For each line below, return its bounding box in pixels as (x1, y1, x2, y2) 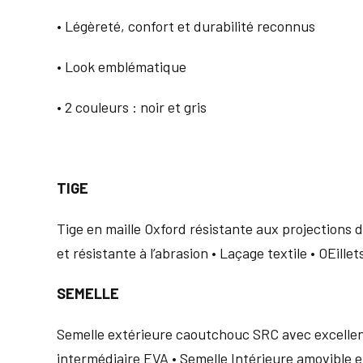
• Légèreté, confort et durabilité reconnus (57, 17, 315, 36)
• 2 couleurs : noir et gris (57, 98, 207, 117)
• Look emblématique (57, 58, 186, 76)
